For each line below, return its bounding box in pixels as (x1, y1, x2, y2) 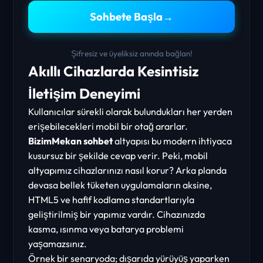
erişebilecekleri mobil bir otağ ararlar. (28, 120, 188, 132)
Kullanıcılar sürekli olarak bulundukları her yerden (28, 105, 233, 117)
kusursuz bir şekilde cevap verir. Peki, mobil (28, 149, 208, 161)
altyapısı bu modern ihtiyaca (113, 134, 232, 147)
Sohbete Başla (90, 9, 163, 23)
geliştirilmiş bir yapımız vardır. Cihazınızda (28, 208, 205, 220)
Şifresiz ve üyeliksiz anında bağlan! (70, 48, 193, 59)
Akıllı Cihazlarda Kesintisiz (28, 62, 200, 80)
